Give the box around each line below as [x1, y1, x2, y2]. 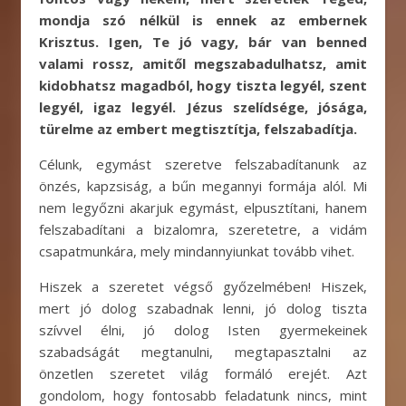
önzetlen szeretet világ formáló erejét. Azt [39, 364, 367, 382]
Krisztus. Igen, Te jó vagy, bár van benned [39, 33, 367, 51]
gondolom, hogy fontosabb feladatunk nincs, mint [39, 386, 367, 404]
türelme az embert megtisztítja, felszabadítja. [39, 120, 357, 138]
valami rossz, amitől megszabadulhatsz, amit [39, 54, 367, 72]
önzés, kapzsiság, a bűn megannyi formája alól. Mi [39, 177, 367, 195]
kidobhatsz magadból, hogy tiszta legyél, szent [39, 76, 367, 94]
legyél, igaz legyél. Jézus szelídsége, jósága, [39, 98, 367, 116]
